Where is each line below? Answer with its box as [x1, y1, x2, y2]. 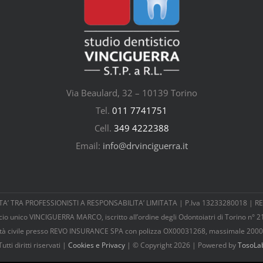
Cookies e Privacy [68, 240, 125, 251]
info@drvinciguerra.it [102, 140, 188, 152]
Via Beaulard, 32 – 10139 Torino [66, 87, 197, 99]
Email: [75, 140, 103, 152]
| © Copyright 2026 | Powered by [124, 240, 238, 251]
